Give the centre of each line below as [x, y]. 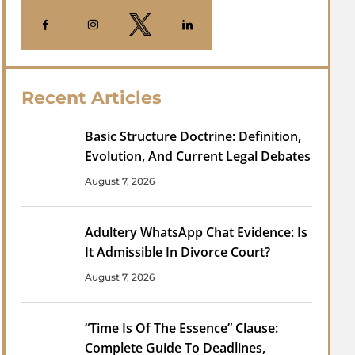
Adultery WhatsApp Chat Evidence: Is [197, 232]
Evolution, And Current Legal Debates [198, 156]
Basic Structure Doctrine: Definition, [193, 136]
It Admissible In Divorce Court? [178, 252]
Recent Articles [92, 97]
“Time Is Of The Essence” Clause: [182, 328]
